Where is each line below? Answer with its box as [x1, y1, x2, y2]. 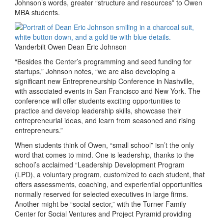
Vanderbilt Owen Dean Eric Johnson [15, 41, 127, 52]
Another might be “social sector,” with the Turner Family [15, 198, 186, 209]
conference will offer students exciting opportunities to [15, 95, 181, 106]
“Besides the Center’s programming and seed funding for [15, 56, 192, 66]
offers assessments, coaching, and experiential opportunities [15, 179, 202, 189]
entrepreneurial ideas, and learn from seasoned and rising [15, 115, 195, 125]
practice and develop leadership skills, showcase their [15, 105, 181, 115]
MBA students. [15, 7, 60, 17]
